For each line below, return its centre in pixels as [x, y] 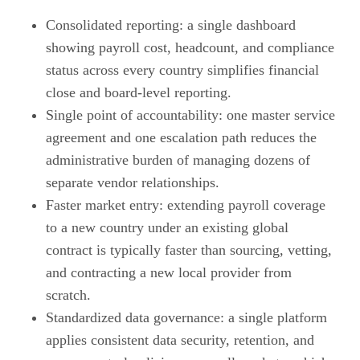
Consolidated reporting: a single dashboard [170, 25]
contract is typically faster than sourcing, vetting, [188, 250]
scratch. [68, 295]
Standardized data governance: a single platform [186, 317]
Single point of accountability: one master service [190, 115]
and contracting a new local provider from [168, 272]
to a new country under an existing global [167, 227]
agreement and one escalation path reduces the [181, 137]
